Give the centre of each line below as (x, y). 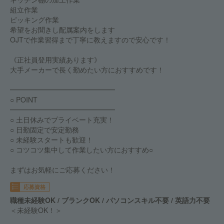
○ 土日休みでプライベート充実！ (62, 119)
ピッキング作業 (34, 19)
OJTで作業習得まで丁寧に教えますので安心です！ (90, 39)
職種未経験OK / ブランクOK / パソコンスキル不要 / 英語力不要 (110, 200)
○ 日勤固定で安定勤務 (44, 129)
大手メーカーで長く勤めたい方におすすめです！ (87, 69)
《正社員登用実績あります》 (55, 59)
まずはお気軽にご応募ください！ (62, 169)
